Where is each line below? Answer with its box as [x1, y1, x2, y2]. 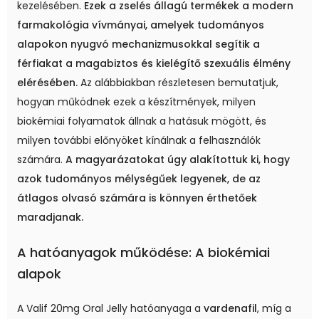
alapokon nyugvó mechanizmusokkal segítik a [17, 37, 260, 52]
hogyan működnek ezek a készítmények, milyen [17, 95, 256, 110]
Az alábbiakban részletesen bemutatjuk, [78, 75, 278, 90]
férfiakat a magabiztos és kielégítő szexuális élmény [17, 56, 291, 71]
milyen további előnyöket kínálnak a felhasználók [17, 133, 261, 148]
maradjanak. [17, 210, 83, 225]
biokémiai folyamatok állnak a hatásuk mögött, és [17, 114, 266, 129]
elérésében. [17, 75, 78, 90]
